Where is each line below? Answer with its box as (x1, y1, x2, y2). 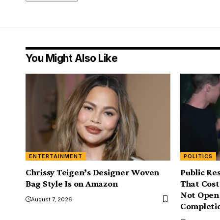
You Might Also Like (26, 52, 118, 64)
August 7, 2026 (31, 195, 72, 203)
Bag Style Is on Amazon (26, 178, 118, 189)
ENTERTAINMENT (29, 152, 83, 160)
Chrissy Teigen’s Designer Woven (26, 166, 160, 177)
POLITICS (184, 152, 213, 160)
